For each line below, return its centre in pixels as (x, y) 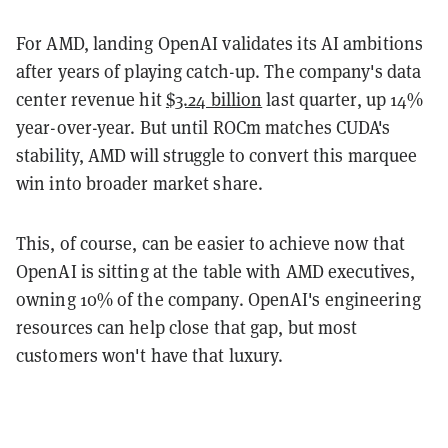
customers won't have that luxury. (150, 355)
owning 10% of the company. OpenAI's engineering (218, 299)
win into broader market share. (140, 183)
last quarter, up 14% (343, 99)
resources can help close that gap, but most (187, 327)
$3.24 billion (214, 99)
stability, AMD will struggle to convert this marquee (217, 155)
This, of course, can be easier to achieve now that (211, 243)
